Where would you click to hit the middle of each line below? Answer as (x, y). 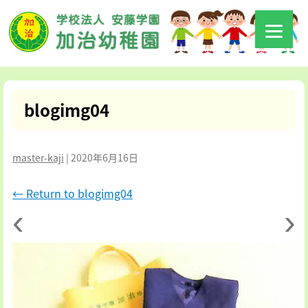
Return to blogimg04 (78, 194)
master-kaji (38, 158)
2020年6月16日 (105, 158)
